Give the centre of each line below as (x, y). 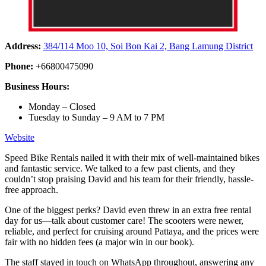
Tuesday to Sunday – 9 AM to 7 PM (96, 118)
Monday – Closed (62, 107)
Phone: (19, 66)
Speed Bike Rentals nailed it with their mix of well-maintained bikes (132, 158)
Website (20, 138)
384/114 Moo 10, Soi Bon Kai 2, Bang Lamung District (148, 46)
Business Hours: (38, 87)
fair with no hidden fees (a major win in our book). (101, 242)
